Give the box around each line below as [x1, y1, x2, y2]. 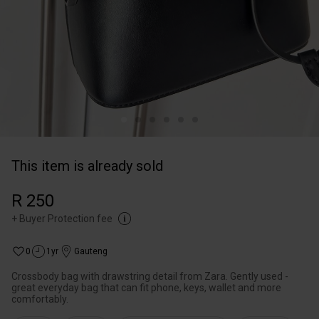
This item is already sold [11, 157, 163, 174]
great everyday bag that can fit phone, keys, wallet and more [11, 282, 281, 293]
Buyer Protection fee [19, 213, 113, 224]
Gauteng [74, 246, 108, 256]
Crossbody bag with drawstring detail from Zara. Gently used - [11, 271, 288, 282]
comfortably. [11, 293, 68, 305]
